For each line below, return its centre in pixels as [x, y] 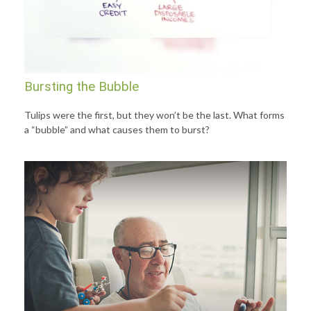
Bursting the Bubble [82, 87]
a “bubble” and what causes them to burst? [117, 129]
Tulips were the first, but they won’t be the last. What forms [154, 115]
